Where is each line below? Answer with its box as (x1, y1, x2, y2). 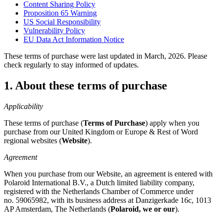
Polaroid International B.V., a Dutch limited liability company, (4, 178, 195, 187)
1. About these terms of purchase (4, 79, 167, 92)
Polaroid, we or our (110, 205, 175, 214)
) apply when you (145, 119, 199, 128)
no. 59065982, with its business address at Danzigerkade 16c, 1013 (4, 196, 211, 205)
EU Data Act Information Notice (23, 35, 124, 44)
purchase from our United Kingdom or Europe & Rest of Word (4, 128, 198, 136)
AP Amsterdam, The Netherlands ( (4, 205, 110, 214)
